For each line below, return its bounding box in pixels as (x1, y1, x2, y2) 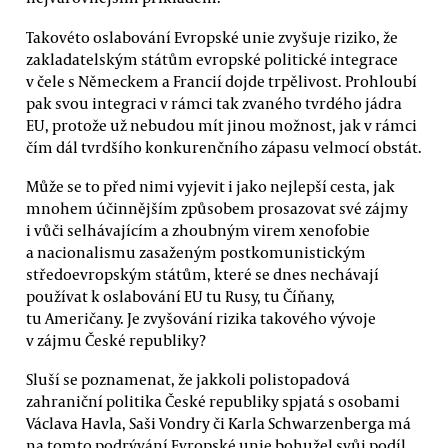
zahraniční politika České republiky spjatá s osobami (26, 391, 400, 412)
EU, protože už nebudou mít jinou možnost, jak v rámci (26, 114, 417, 135)
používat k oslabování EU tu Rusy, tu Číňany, (26, 285, 335, 306)
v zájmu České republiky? (26, 329, 206, 350)
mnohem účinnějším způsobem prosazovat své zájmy (26, 197, 408, 218)
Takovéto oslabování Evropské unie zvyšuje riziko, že (26, 26, 398, 47)
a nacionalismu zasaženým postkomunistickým (26, 241, 366, 262)
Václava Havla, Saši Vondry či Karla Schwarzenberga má (26, 413, 411, 434)
